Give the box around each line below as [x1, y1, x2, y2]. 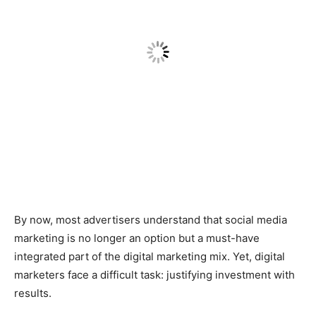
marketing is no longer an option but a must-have [14, 231, 260, 245]
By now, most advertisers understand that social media [14, 213, 287, 226]
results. [14, 286, 54, 300]
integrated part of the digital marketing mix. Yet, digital [14, 250, 285, 263]
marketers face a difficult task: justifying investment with [14, 268, 295, 281]
